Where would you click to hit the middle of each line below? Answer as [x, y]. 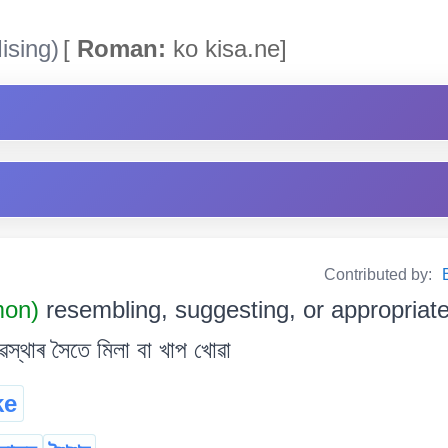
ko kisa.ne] [226, 49]
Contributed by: [380, 275]
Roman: [118, 49]
